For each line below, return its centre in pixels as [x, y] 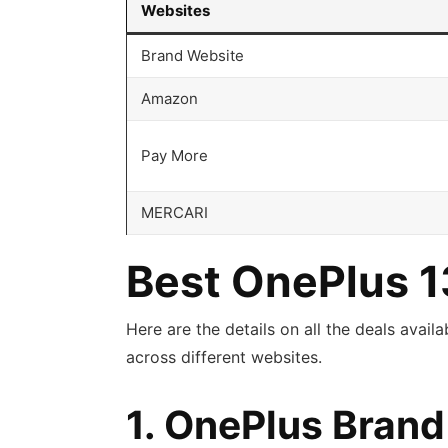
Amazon [171, 99]
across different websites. [226, 357]
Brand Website [194, 56]
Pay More [176, 156]
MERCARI [176, 213]
